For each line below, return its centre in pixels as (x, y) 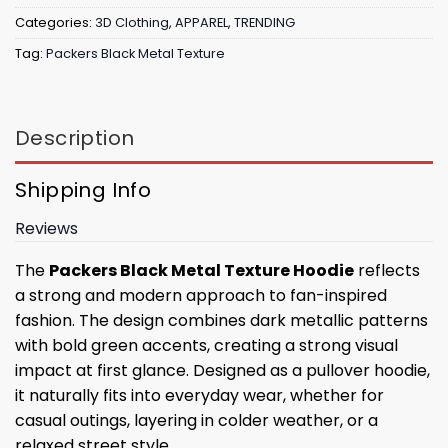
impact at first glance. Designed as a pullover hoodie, (222, 370)
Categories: (55, 22)
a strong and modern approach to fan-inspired (201, 295)
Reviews (46, 228)
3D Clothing (132, 22)
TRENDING (264, 22)
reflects (387, 270)
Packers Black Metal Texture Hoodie (201, 270)
